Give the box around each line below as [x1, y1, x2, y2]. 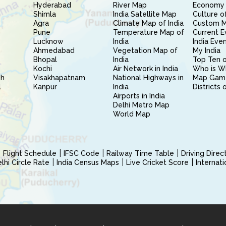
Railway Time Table [106, 149, 174, 157]
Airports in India [112, 92, 165, 100]
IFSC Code [64, 149, 99, 157]
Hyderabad [33, 1, 71, 9]
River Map [112, 1, 147, 9]
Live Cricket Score [126, 158, 189, 166]
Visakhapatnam [33, 74, 85, 82]
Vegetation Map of [112, 46, 178, 54]
